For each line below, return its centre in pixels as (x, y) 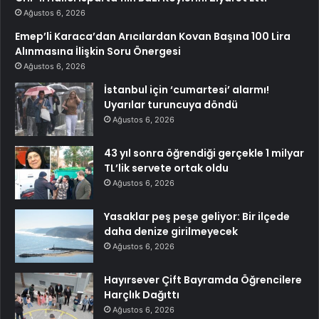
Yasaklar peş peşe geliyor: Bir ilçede (197, 217)
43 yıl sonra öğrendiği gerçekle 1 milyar (204, 153)
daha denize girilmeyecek (171, 232)
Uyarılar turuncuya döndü (171, 105)
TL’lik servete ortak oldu (166, 168)
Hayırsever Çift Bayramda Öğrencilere (203, 280)
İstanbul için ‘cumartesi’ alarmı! (187, 90)
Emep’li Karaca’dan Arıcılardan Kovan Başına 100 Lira (153, 37)
